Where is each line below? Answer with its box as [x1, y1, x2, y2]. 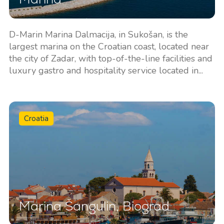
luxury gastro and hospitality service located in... [8, 64, 203, 77]
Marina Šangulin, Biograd [18, 197, 169, 214]
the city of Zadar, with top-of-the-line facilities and [8, 52, 212, 65]
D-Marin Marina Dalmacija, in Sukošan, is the [8, 28, 188, 41]
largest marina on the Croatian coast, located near [8, 40, 209, 53]
